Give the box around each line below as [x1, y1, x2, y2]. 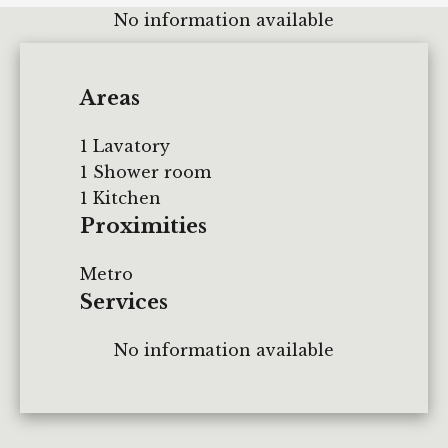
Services [80, 289, 168, 314]
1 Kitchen [80, 187, 161, 208]
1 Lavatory [80, 135, 170, 156]
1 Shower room [80, 161, 211, 182]
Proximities [80, 213, 207, 238]
